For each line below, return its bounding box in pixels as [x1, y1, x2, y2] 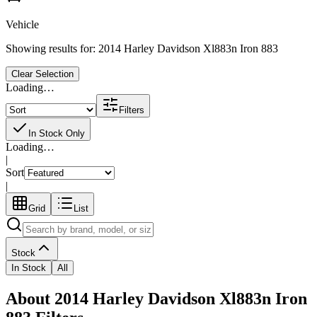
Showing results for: [6, 42, 98, 54]
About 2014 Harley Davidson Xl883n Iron [6, 289, 307, 308]
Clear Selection [11, 68, 74, 79]
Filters [119, 104, 144, 115]
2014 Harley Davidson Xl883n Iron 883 [98, 42, 278, 54]
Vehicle [6, 18, 39, 30]
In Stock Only [28, 127, 85, 139]
